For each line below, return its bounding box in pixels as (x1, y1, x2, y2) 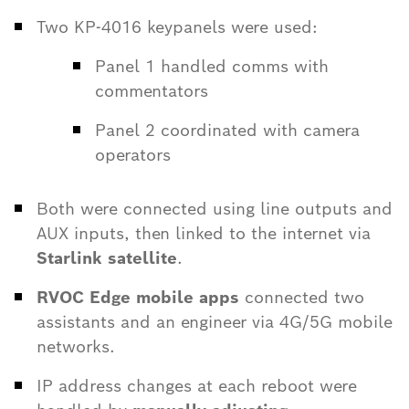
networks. (37, 336, 115, 357)
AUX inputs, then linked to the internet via (37, 223, 371, 244)
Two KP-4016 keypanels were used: (37, 16, 318, 37)
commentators (95, 80, 208, 101)
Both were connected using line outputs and (37, 198, 393, 219)
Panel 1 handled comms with (95, 56, 329, 77)
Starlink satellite (37, 247, 177, 268)
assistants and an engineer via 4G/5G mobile (37, 311, 393, 332)
